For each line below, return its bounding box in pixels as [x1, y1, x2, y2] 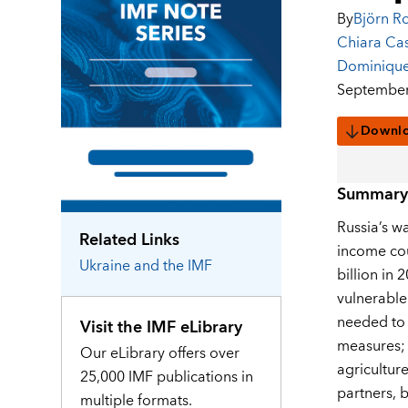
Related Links [79, 226, 180, 255]
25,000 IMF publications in [80, 364, 254, 391]
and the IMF [134, 253, 213, 280]
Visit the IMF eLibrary [80, 313, 243, 342]
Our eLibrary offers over [80, 341, 240, 367]
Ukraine [79, 253, 131, 280]
